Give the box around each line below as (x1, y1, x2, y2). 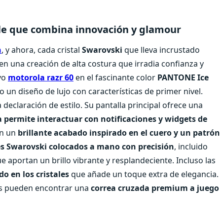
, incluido (174, 141, 208, 152)
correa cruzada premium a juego (91, 183, 219, 194)
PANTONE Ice (157, 72, 209, 83)
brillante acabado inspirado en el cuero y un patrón (18, 127, 220, 139)
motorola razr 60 (8, 72, 74, 83)
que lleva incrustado (124, 44, 200, 56)
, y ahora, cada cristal (1, 44, 82, 56)
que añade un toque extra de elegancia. (69, 169, 219, 180)
